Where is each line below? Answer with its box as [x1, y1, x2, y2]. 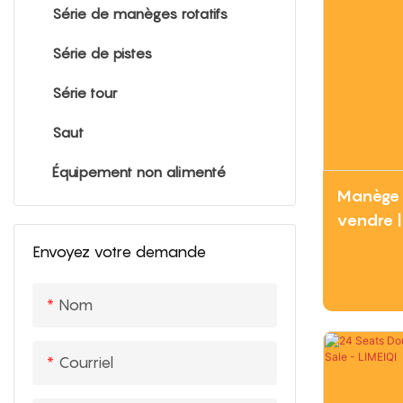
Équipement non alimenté [52, 162, 226, 181]
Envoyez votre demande [32, 242, 206, 261]
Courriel [58, 353, 113, 372]
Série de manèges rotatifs [52, 4, 228, 22]
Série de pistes [52, 43, 152, 62]
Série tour [52, 83, 117, 102]
